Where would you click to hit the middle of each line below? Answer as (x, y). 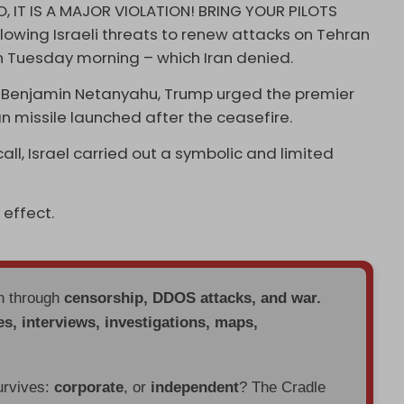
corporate (89, 387)
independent (195, 387)
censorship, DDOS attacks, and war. (193, 298)
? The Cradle (283, 387)
